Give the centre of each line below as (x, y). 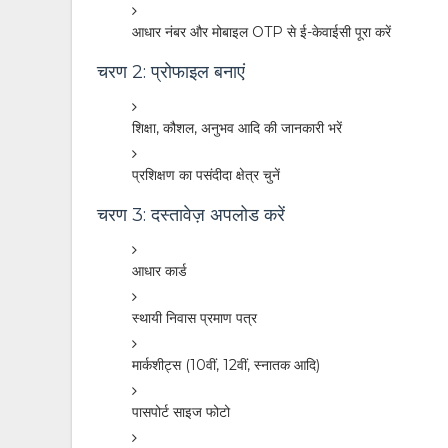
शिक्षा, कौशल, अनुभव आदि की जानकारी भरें (237, 128)
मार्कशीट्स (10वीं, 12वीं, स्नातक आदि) (226, 365)
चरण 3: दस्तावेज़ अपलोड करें (191, 215)
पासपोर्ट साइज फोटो (181, 412)
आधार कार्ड (159, 271)
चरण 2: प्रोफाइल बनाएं (171, 72)
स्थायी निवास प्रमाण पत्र (194, 318)
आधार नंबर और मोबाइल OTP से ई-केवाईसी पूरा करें (261, 32)
